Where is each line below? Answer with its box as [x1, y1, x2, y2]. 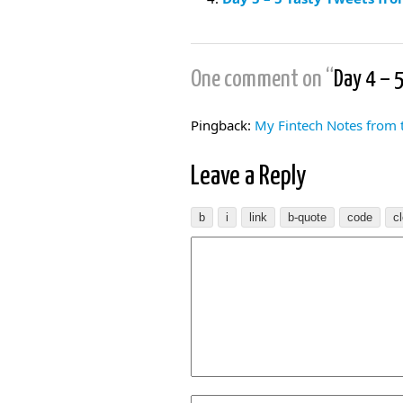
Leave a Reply [191, 163, 306, 190]
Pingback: [191, 116, 255, 134]
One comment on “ [191, 67, 334, 92]
